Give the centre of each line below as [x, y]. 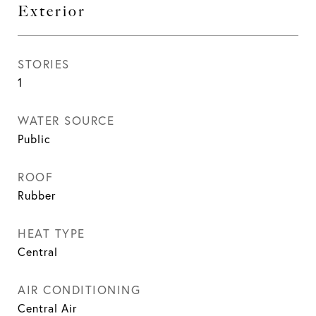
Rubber [37, 195]
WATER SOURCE [66, 120]
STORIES [44, 64]
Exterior [52, 11]
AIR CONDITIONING [79, 290]
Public [34, 139]
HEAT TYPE [51, 233]
